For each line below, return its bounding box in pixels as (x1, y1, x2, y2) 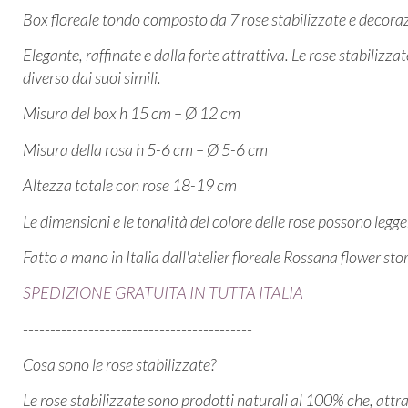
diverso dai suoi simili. (23, 66, 161, 87)
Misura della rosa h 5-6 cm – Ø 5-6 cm (23, 138, 270, 159)
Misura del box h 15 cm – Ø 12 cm (23, 103, 243, 124)
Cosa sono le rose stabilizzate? (23, 354, 216, 375)
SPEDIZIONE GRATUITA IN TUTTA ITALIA (23, 282, 303, 303)
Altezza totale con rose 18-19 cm (23, 175, 237, 196)
